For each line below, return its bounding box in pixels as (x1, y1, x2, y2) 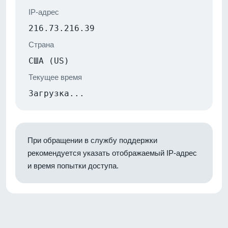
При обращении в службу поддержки (27, 135, 157, 145)
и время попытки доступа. (27, 161, 119, 170)
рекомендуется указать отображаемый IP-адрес (27, 148, 197, 157)
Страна (28, 40, 54, 49)
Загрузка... (28, 88, 84, 98)
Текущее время (28, 72, 82, 81)
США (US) (28, 55, 69, 66)
